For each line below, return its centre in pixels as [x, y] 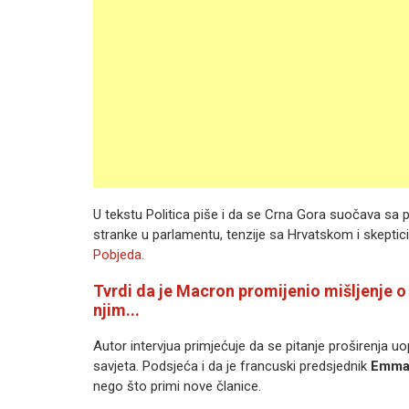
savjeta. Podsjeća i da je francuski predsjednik [232, 366]
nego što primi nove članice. [177, 386]
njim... [116, 310]
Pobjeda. [119, 255]
